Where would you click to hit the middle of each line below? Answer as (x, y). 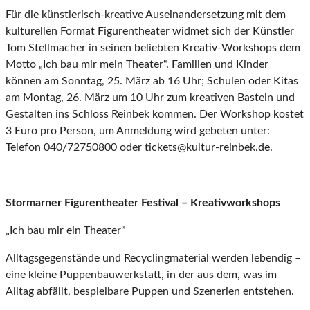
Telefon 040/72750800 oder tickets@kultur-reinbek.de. (139, 148)
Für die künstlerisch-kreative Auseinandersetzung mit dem (146, 15)
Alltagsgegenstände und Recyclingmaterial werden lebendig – (153, 258)
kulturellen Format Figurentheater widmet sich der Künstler (150, 31)
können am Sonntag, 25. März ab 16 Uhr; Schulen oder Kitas (152, 81)
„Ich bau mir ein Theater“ (65, 231)
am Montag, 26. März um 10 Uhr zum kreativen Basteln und (150, 98)
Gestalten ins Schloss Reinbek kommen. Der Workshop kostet (155, 115)
